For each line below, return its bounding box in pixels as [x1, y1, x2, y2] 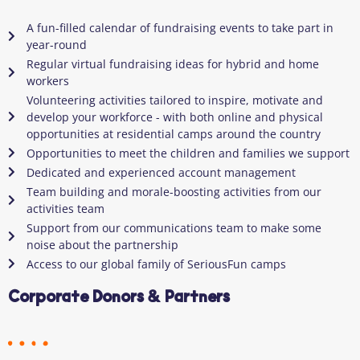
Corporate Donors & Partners [8, 289, 230, 307]
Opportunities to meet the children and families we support [26, 145, 350, 161]
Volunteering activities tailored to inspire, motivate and [26, 92, 323, 108]
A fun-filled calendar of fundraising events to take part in [26, 19, 333, 35]
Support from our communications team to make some [26, 219, 321, 235]
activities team [26, 200, 104, 216]
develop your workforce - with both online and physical [26, 108, 323, 125]
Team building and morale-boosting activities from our [26, 183, 321, 199]
